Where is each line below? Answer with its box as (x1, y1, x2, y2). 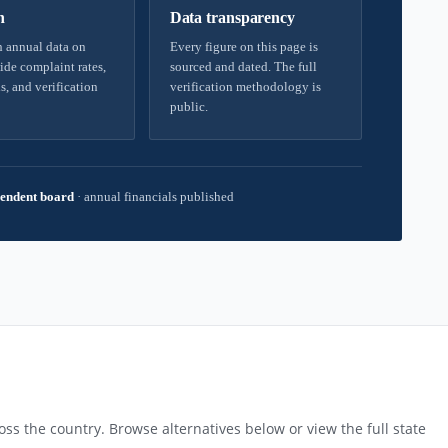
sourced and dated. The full (169, 59, 317, 74)
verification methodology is (169, 79, 321, 94)
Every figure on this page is (169, 39, 318, 54)
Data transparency (169, 9, 295, 26)
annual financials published (81, 189, 234, 204)
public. (169, 99, 208, 114)
